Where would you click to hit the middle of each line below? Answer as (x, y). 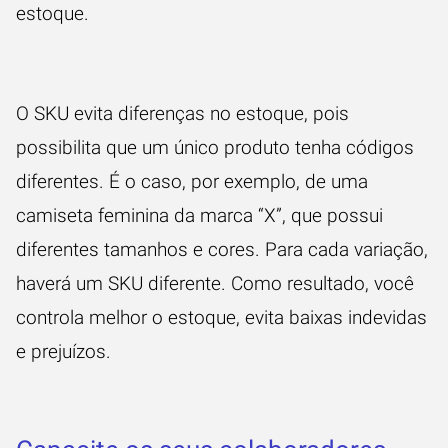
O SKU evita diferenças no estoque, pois (182, 113)
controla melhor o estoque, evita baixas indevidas (221, 317)
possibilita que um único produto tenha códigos (215, 147)
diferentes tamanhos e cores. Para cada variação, (222, 249)
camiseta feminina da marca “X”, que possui (199, 215)
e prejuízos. (63, 351)
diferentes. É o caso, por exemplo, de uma (192, 181)
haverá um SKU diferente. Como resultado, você (215, 283)
